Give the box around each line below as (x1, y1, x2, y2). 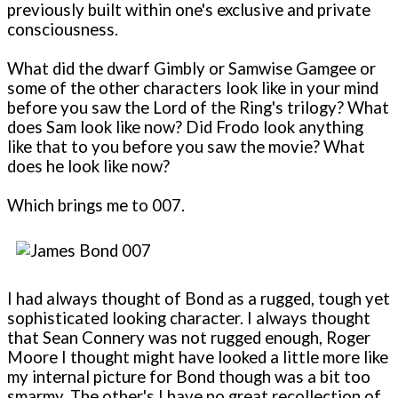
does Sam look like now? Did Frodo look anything (7, 117, 363, 138)
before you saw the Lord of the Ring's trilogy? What (7, 98, 389, 118)
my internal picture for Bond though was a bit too (7, 366, 370, 386)
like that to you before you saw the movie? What (7, 137, 365, 157)
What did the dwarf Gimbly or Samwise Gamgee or (7, 59, 376, 79)
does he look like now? (7, 156, 170, 177)
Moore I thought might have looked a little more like (7, 346, 388, 367)
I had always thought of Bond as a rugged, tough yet (7, 288, 390, 308)
